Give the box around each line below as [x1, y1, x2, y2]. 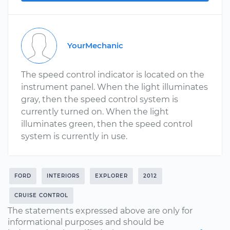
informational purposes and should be [8, 217, 164, 227]
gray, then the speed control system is [21, 94, 178, 104]
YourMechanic [67, 41, 123, 50]
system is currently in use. [21, 131, 127, 141]
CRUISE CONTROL [14, 192, 68, 199]
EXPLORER [95, 172, 128, 179]
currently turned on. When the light [21, 107, 169, 117]
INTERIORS [47, 172, 80, 179]
